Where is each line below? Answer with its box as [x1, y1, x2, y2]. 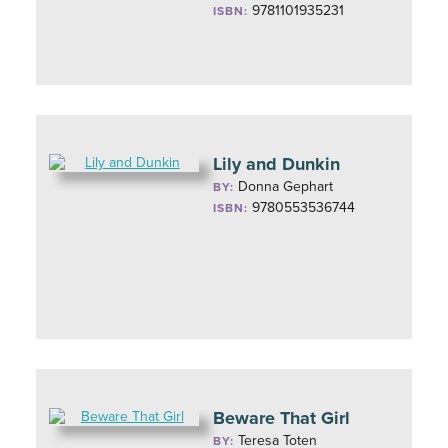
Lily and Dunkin [213, 153, 341, 175]
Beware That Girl [213, 407, 351, 429]
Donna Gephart [238, 178, 334, 195]
